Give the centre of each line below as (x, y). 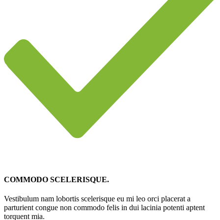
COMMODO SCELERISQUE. (56, 179)
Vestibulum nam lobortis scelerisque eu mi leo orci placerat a (97, 199)
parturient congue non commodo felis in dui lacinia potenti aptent (104, 207)
